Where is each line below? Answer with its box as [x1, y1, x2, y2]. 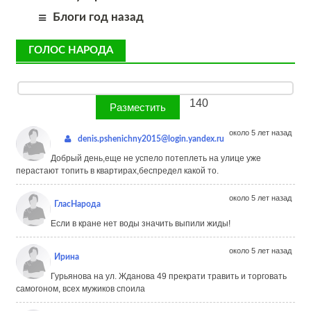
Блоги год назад [53, 11, 144, 23]
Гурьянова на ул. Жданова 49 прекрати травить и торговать [51, 271, 287, 281]
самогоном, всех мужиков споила [16, 284, 145, 294]
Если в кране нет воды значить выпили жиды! [51, 219, 230, 228]
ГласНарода [54, 200, 101, 208]
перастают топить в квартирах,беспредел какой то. [16, 166, 219, 176]
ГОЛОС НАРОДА [28, 45, 113, 56]
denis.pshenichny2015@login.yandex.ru [78, 135, 224, 143]
